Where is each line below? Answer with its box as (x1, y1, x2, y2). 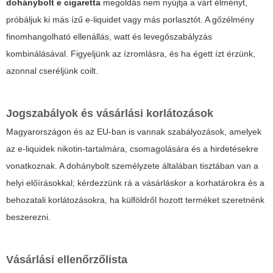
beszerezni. (6, 212, 51, 222)
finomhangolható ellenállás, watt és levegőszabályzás (6, 32, 212, 42)
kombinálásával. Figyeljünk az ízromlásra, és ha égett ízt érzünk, (6, 49, 255, 59)
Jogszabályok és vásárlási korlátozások (6, 107, 213, 120)
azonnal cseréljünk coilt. (6, 66, 98, 76)
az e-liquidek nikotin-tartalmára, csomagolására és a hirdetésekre (6, 144, 258, 154)
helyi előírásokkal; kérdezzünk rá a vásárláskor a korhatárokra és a (6, 178, 264, 188)
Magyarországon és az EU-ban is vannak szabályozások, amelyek (6, 127, 261, 137)
